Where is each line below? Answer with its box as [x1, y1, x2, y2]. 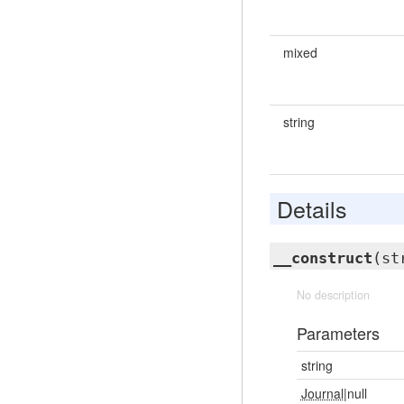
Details [276, 192, 347, 225]
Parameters [296, 321, 380, 344]
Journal [300, 384, 344, 402]
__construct [272, 249, 372, 267]
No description [296, 287, 370, 303]
